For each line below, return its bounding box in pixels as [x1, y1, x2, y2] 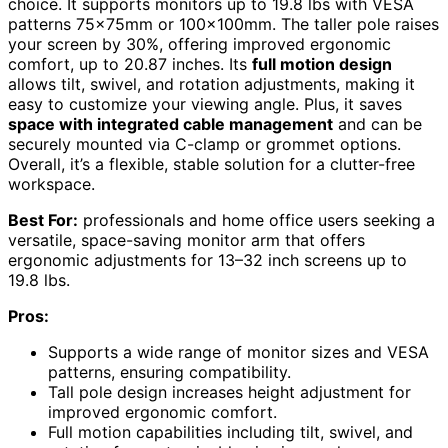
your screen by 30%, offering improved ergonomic [8, 34, 391, 55]
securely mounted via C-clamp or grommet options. [8, 134, 401, 155]
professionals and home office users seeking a [78, 210, 435, 231]
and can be [333, 114, 422, 135]
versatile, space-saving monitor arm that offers [8, 230, 365, 251]
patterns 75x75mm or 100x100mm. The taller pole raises [8, 14, 439, 35]
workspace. [8, 174, 95, 195]
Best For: [8, 210, 78, 231]
